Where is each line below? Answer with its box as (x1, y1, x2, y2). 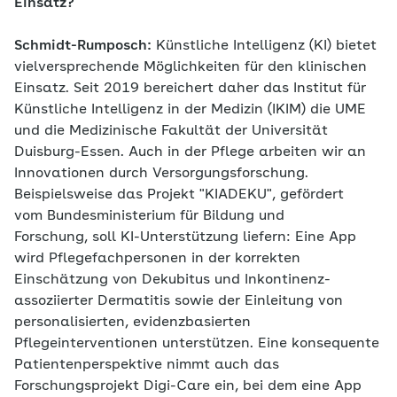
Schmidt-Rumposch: (14, 39, 152, 54)
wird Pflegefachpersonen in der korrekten (14, 252, 300, 267)
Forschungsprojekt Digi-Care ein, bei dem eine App (14, 379, 362, 394)
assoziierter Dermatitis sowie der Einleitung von (14, 294, 343, 309)
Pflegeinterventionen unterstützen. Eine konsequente (14, 337, 379, 352)
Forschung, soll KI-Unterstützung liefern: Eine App (14, 230, 356, 245)
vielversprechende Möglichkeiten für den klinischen (14, 60, 367, 75)
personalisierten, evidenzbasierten (14, 315, 251, 331)
